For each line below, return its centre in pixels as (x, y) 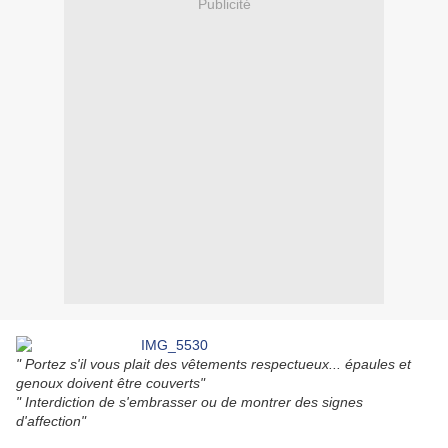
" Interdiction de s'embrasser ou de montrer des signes (189, 402)
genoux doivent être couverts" (110, 383)
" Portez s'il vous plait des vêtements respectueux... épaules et (213, 364)
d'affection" (51, 421)
